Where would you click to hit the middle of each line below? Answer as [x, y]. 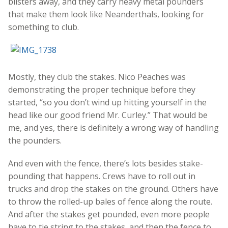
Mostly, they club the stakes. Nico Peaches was [97, 77]
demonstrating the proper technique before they [102, 89]
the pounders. [35, 140]
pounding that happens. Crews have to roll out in [102, 176]
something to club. [44, 27]
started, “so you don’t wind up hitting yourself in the [107, 102]
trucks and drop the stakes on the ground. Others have [113, 189]
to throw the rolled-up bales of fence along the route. [110, 201]
